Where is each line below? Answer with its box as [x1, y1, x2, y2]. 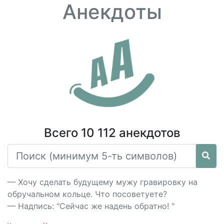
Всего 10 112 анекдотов [43, 125, 180, 140]
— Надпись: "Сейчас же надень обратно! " [7, 201, 174, 211]
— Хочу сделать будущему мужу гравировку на [7, 177, 197, 187]
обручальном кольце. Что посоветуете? [7, 189, 167, 199]
